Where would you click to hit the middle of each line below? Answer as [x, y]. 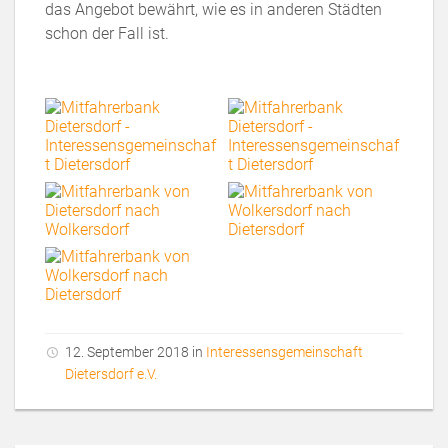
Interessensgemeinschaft [284, 352]
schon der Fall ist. [107, 33]
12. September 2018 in [135, 352]
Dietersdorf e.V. [111, 374]
